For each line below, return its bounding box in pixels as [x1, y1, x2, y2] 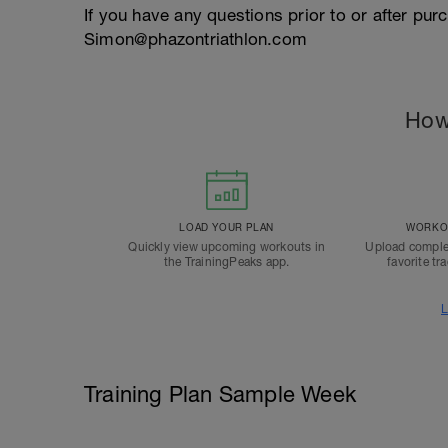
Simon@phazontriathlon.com [84, 29, 307, 49]
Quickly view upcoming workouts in [128, 240, 325, 254]
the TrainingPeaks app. [163, 255, 290, 269]
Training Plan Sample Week [84, 381, 356, 407]
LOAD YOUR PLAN [179, 221, 274, 233]
